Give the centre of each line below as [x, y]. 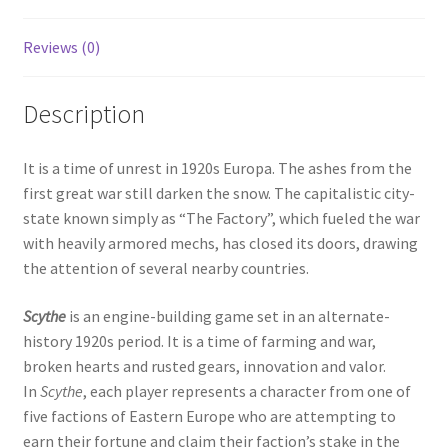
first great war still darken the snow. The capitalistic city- [218, 193]
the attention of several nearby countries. [165, 268]
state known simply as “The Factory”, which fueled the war [221, 218]
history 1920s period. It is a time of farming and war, [199, 340]
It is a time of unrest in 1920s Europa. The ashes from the [217, 168]
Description [83, 114]
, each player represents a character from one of [246, 390]
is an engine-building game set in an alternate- [227, 315]
